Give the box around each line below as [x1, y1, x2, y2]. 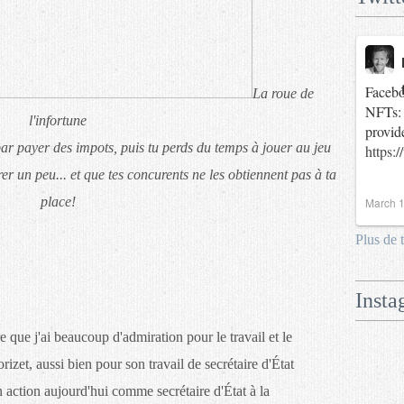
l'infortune [29, 113, 87, 128]
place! [40, 194, 76, 209]
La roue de [252, 86, 314, 101]
